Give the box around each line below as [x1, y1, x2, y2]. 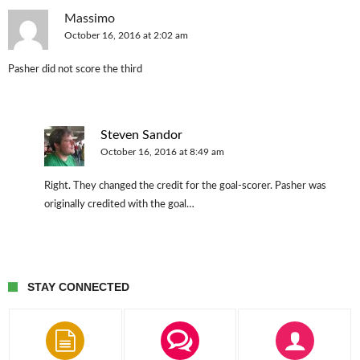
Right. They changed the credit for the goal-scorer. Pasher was [44, 181, 326, 191]
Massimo [64, 12, 115, 25]
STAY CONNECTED [27, 280, 129, 293]
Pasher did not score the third [8, 64, 142, 75]
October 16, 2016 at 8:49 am [100, 147, 224, 157]
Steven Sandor [100, 129, 182, 141]
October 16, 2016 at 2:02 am [64, 31, 188, 40]
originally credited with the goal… [44, 199, 194, 210]
